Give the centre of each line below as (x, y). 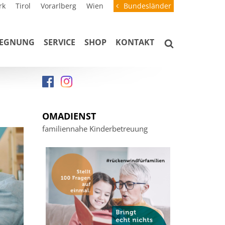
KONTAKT (135, 42)
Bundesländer (147, 6)
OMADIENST (69, 116)
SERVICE (60, 42)
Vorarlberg (59, 6)
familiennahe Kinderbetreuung (95, 129)
